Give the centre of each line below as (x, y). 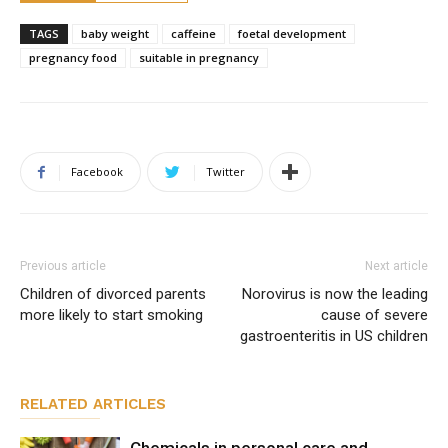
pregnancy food (73, 57)
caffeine (193, 33)
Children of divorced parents (113, 293)
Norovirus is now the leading (335, 293)
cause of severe (374, 314)
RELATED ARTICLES (93, 403)
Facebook (97, 171)
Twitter (225, 171)
